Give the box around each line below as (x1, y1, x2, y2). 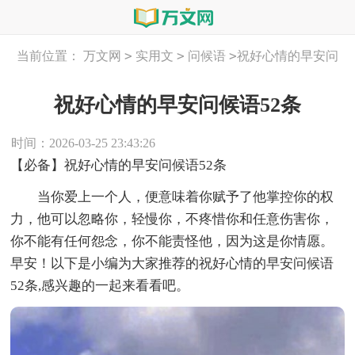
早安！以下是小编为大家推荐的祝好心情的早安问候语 (10, 255, 334, 271)
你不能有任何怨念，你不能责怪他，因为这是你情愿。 (10, 233, 334, 249)
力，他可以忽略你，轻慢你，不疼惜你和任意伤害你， (10, 211, 334, 227)
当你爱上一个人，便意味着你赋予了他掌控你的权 (10, 189, 334, 204)
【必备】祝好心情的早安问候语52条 (10, 157, 227, 173)
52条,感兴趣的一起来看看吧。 (10, 277, 190, 293)
